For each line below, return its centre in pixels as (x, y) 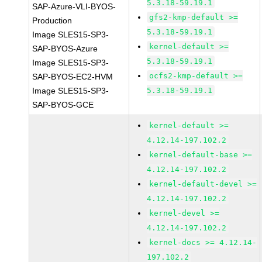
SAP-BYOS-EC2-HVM (73, 77)
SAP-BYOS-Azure (65, 49)
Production (52, 20)
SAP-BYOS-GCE (63, 105)
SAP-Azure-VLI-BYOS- (74, 6)
